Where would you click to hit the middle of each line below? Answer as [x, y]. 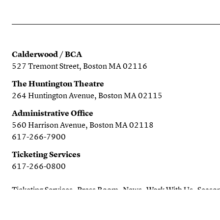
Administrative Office [53, 113]
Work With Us [170, 190]
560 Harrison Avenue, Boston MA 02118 [83, 125]
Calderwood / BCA [47, 54]
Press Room [98, 190]
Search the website [43, 205]
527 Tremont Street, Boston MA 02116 [80, 66]
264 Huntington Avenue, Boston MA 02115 [87, 96]
